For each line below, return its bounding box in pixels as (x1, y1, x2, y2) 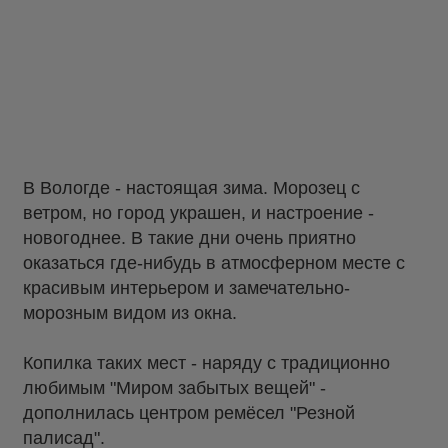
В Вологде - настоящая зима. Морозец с (23, 178, 360, 198)
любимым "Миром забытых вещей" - (23, 378, 326, 398)
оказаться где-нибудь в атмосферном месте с (23, 253, 405, 273)
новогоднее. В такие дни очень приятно (23, 228, 356, 248)
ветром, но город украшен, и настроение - (23, 203, 374, 223)
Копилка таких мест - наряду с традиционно (23, 353, 390, 373)
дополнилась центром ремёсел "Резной (23, 403, 355, 423)
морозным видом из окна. (23, 303, 237, 323)
